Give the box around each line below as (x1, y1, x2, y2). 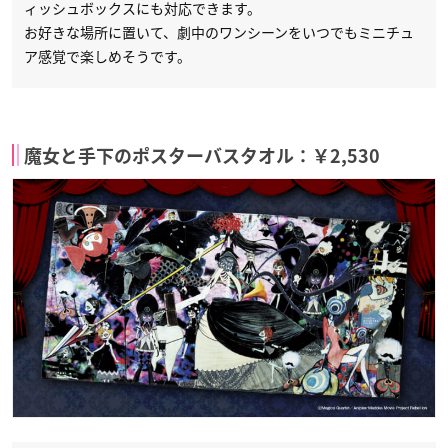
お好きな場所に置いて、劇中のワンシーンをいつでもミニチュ (24, 22, 414, 43)
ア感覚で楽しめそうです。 (24, 46, 191, 67)
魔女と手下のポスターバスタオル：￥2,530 (24, 147, 380, 166)
